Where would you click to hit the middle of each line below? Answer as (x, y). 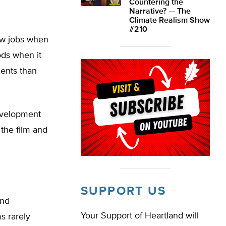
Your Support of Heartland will (139, 216)
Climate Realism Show (169, 21)
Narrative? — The (160, 12)
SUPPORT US (123, 191)
